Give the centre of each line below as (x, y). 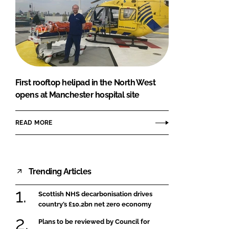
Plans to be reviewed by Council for (94, 221)
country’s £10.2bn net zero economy (95, 204)
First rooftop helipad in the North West (86, 83)
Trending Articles (60, 171)
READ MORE (34, 122)
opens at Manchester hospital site (77, 95)
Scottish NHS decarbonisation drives (95, 194)
